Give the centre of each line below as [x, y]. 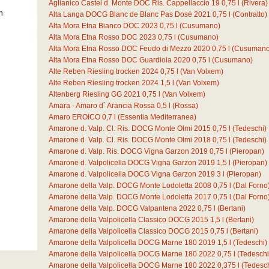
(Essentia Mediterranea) [157, 117]
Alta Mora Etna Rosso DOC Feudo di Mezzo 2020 [129, 49]
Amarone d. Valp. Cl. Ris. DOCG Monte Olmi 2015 [130, 128]
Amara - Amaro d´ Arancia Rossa [102, 106]
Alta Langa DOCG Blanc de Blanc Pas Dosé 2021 [130, 14]
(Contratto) [250, 14]
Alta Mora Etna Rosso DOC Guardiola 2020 [119, 60]
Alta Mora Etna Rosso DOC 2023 [102, 37]
